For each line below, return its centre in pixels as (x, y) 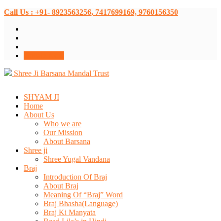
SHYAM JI (41, 97)
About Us (39, 115)
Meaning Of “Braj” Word (83, 195)
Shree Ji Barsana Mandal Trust (61, 73)
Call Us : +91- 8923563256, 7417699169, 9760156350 (91, 12)
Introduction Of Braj (75, 177)
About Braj (61, 186)
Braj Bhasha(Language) (81, 203)
